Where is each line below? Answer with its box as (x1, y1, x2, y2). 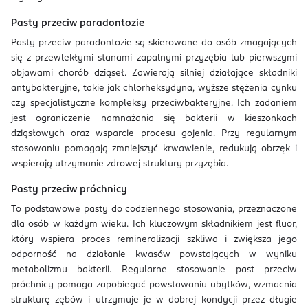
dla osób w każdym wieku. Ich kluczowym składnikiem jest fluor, (11, 220, 297, 229)
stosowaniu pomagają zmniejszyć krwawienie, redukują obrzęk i (11, 144, 297, 153)
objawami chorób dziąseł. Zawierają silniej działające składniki (11, 69, 297, 78)
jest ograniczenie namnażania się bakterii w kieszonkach (11, 114, 297, 123)
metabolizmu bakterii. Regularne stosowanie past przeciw (11, 265, 297, 274)
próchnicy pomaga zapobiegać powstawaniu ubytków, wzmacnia (11, 280, 297, 289)
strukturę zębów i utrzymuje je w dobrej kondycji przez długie (11, 296, 297, 305)
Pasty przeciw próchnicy (11, 185, 127, 195)
